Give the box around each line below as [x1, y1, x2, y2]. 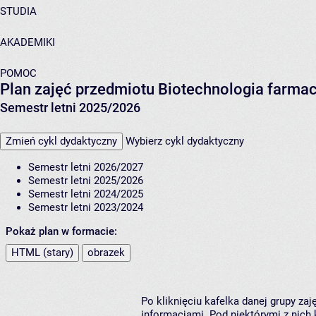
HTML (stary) [11, 246, 73, 260]
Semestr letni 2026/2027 [28, 161, 143, 174]
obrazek [87, 246, 125, 260]
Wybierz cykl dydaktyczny [126, 135, 244, 148]
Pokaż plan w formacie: [6, 225, 117, 238]
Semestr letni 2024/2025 [28, 188, 143, 201]
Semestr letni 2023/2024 [28, 201, 143, 214]
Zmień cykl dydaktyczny [6, 135, 117, 148]
